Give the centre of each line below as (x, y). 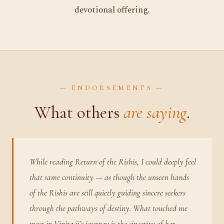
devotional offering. (112, 10)
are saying (155, 112)
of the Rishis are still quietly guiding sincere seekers (107, 193)
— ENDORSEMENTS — (112, 87)
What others (79, 112)
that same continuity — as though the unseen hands (109, 177)
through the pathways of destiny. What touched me (108, 208)
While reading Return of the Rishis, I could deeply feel (113, 162)
